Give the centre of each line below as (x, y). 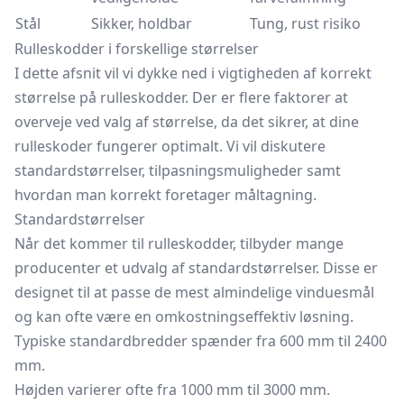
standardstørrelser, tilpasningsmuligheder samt (178, 170)
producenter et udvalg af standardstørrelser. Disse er (196, 268)
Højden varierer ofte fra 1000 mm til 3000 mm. (172, 390)
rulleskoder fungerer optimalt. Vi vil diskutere (170, 146)
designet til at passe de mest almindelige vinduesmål (194, 292)
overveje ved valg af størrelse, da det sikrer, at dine (187, 122)
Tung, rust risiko (305, 23)
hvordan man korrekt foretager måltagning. (165, 195)
